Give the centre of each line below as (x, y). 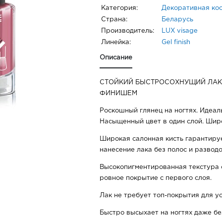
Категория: (119, 8)
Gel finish (176, 43)
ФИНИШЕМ (118, 94)
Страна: (114, 20)
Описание (116, 58)
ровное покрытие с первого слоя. (156, 178)
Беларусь (177, 20)
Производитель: (128, 31)
